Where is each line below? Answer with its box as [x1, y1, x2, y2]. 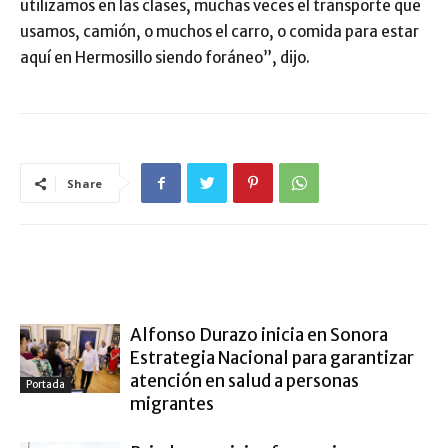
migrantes [130, 393, 214, 416]
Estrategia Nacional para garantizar [130, 347, 414, 370]
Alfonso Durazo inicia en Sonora [130, 324, 388, 347]
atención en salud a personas [130, 370, 359, 393]
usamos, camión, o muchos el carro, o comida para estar [20, 22, 419, 42]
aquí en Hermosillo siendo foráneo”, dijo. [20, 48, 310, 68]
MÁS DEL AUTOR [213, 275, 313, 291]
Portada [26, 378, 65, 392]
